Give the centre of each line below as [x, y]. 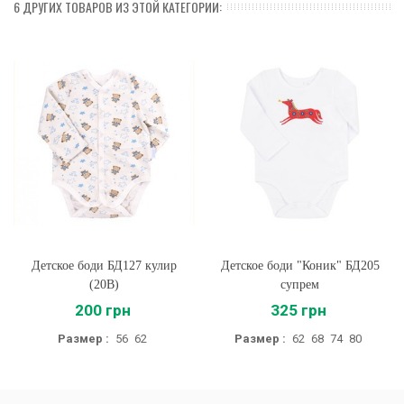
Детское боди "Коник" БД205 [300, 266]
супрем [300, 285]
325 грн [298, 310]
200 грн [102, 310]
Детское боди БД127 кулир [104, 266]
